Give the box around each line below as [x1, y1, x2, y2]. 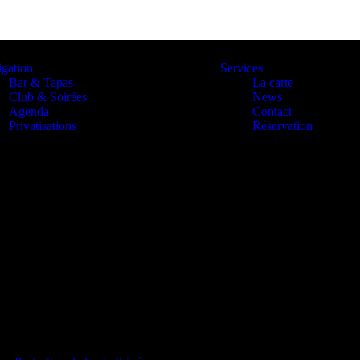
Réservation [252, 119, 313, 133]
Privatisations [9, 119, 76, 133]
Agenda [9, 104, 49, 118]
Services [220, 61, 263, 75]
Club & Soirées [9, 90, 87, 104]
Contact [252, 104, 292, 118]
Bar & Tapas [9, 76, 73, 89]
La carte [252, 76, 293, 89]
